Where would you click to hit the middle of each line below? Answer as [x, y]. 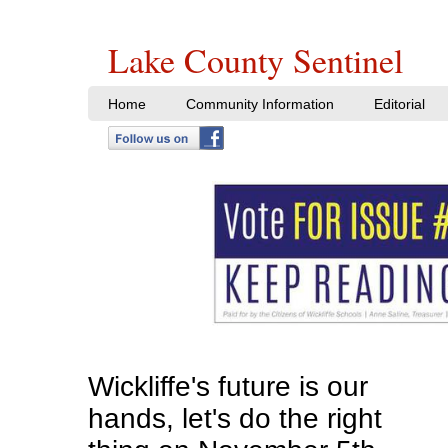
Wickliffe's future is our [227, 386]
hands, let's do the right [234, 418]
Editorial [399, 104]
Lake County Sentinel [255, 60]
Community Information [259, 104]
